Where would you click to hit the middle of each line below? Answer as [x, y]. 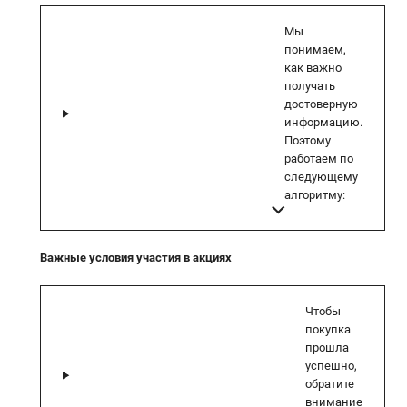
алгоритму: [315, 195]
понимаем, [315, 50]
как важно [313, 68]
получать [310, 86]
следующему [321, 177]
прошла [327, 348]
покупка [328, 330]
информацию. [323, 123]
